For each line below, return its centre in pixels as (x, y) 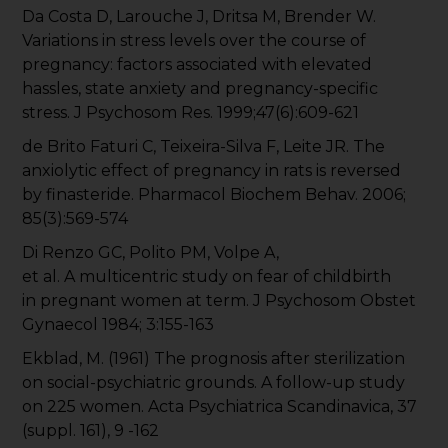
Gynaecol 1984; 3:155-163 (118, 325)
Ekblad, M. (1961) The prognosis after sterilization (214, 359)
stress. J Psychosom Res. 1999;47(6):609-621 (191, 113)
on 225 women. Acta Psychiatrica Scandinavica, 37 (220, 407)
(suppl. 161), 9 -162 (91, 431)
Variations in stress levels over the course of (194, 41)
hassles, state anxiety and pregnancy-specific (200, 89)
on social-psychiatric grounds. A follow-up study (214, 383)
